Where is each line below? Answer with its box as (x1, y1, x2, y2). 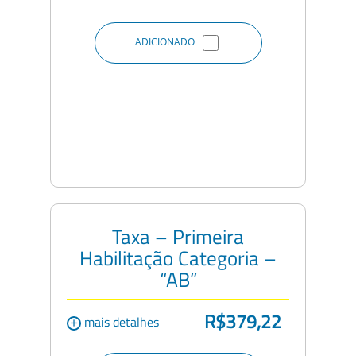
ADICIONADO (134, 34, 195, 48)
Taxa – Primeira (112, 221, 244, 252)
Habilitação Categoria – (79, 242, 277, 273)
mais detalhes (81, 311, 159, 331)
